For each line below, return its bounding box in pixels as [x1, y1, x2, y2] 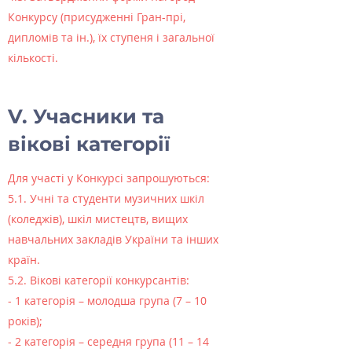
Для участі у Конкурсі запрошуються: [8, 170, 210, 185]
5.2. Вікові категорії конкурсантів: [8, 273, 189, 288]
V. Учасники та [8, 104, 164, 128]
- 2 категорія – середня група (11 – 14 [8, 334, 209, 349]
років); [8, 313, 42, 328]
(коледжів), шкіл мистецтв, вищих [8, 211, 188, 226]
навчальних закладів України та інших [8, 232, 218, 247]
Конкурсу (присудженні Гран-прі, [8, 9, 185, 24]
